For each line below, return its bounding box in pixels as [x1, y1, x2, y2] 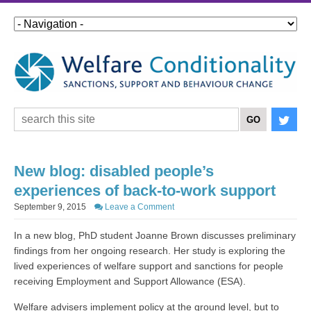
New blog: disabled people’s [14, 162, 214, 180]
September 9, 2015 [14, 202, 94, 212]
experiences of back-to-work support [14, 182, 276, 200]
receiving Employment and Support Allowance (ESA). [14, 276, 246, 287]
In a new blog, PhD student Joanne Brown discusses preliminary [14, 230, 296, 242]
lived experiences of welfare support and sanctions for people [14, 260, 283, 272]
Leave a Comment [103, 202, 174, 212]
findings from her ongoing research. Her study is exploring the [14, 245, 285, 257]
